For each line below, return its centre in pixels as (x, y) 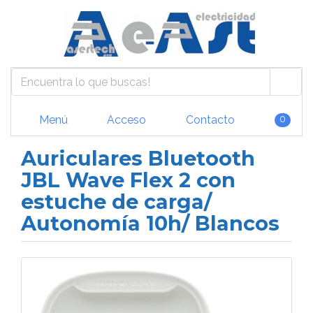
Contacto (209, 119)
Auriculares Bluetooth (138, 158)
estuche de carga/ (116, 202)
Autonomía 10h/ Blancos (150, 223)
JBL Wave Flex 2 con (128, 180)
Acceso (125, 119)
